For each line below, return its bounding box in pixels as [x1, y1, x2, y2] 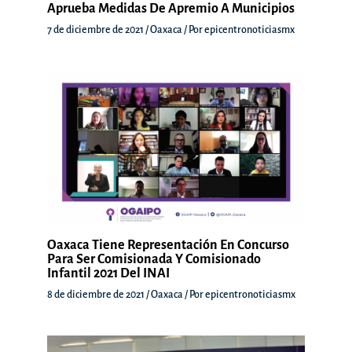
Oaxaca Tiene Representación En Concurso [47, 237, 289, 252]
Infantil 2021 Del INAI [47, 266, 170, 280]
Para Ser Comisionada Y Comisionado [47, 251, 261, 266]
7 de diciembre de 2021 [47, 24, 145, 35]
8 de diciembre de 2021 [47, 288, 146, 300]
